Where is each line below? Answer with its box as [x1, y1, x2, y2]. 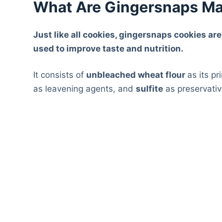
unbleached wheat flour [86, 70, 188, 80]
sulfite [136, 84, 164, 94]
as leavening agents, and [33, 84, 136, 94]
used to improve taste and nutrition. [33, 43, 184, 54]
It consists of [33, 70, 87, 80]
